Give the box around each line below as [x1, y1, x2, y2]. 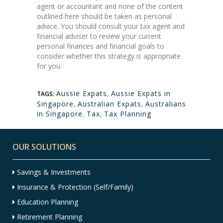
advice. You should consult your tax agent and [37, 21, 185, 31]
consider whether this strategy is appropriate [37, 51, 181, 61]
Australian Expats [78, 99, 141, 109]
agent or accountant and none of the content [37, 1, 183, 11]
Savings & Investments [17, 167, 91, 177]
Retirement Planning [17, 212, 82, 222]
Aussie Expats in [111, 89, 171, 99]
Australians [145, 99, 186, 109]
